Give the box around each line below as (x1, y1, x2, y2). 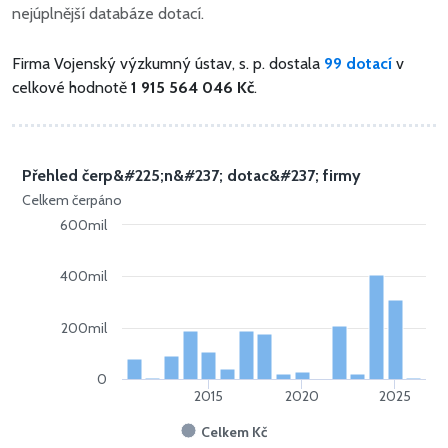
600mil (60, 216, 108, 235)
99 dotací (324, 54, 392, 74)
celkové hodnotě (12, 78, 131, 98)
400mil (59, 267, 108, 286)
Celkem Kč (201, 423, 268, 442)
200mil (61, 319, 108, 338)
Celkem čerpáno (22, 191, 122, 210)
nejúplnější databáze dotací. (12, 4, 204, 24)
